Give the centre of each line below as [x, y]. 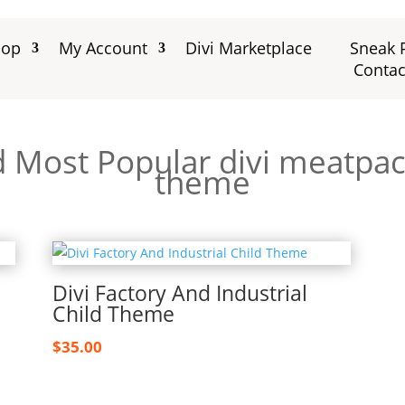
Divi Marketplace [249, 47]
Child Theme [113, 314]
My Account [104, 47]
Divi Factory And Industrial [179, 293]
